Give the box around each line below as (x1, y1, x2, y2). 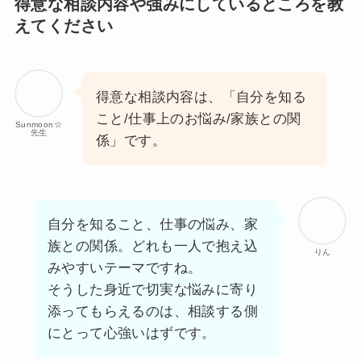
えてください (14, 17, 114, 35)
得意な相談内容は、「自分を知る (95, 89, 306, 105)
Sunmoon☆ (15, 119, 63, 129)
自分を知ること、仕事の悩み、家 (47, 217, 258, 233)
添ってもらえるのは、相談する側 (47, 304, 258, 320)
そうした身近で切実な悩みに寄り (47, 282, 258, 298)
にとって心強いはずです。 (47, 326, 216, 342)
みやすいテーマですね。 (47, 260, 202, 276)
